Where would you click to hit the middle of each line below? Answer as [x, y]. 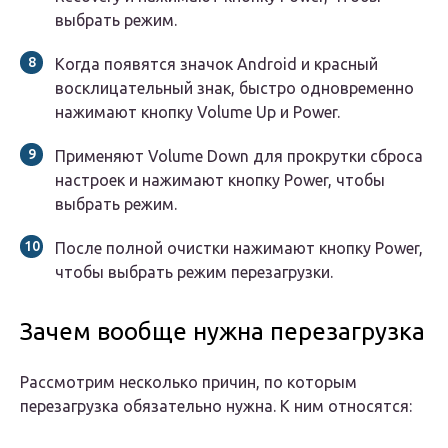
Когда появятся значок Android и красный [216, 64]
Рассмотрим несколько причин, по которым [188, 382]
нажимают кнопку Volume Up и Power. [197, 112]
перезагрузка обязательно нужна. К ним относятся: [216, 406]
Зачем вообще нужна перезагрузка [222, 332]
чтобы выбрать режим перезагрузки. [194, 272]
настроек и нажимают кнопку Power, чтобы [220, 180]
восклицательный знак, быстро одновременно [234, 88]
